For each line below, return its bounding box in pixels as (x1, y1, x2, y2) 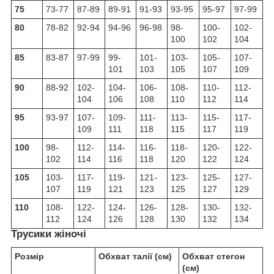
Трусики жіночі (11, 228, 86, 240)
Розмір (15, 251, 44, 261)
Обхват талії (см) (98, 251, 172, 261)
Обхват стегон (182, 251, 245, 261)
